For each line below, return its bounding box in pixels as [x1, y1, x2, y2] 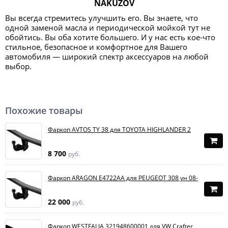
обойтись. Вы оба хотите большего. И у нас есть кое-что [5, 32, 215, 42]
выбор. [5, 61, 32, 71]
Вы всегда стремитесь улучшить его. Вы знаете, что [5, 13, 198, 23]
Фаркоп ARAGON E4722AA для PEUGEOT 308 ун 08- [48, 174, 198, 182]
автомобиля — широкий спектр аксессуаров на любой [5, 51, 209, 62]
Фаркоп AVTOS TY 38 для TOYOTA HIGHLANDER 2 [48, 125, 191, 134]
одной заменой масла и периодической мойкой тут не [5, 22, 210, 33]
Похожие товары [5, 104, 83, 117]
